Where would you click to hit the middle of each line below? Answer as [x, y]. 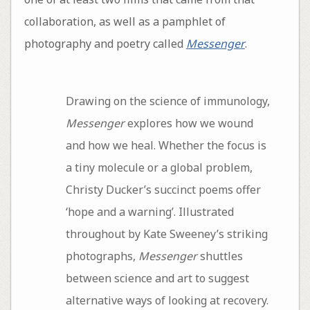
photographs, [102, 256]
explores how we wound [189, 124]
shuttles [220, 256]
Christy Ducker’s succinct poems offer [163, 190]
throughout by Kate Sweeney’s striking [166, 234]
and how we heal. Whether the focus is [166, 146]
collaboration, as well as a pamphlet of [125, 21]
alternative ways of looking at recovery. [167, 301]
